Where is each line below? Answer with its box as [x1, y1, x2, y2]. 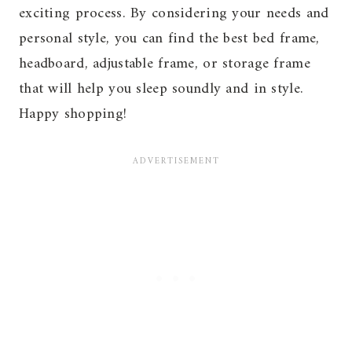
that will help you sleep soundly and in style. [19, 75, 304, 102]
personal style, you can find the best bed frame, [19, 25, 320, 52]
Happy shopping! [19, 101, 127, 127]
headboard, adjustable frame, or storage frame [19, 50, 310, 77]
